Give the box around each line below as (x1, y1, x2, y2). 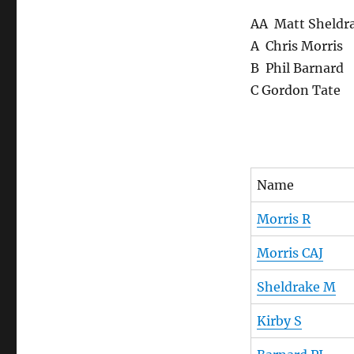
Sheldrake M (256, 279, 336, 296)
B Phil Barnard (250, 60, 344, 77)
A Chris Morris (250, 38, 343, 55)
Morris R (256, 211, 311, 228)
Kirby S (256, 313, 302, 330)
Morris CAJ (256, 245, 323, 262)
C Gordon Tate (250, 82, 341, 99)
